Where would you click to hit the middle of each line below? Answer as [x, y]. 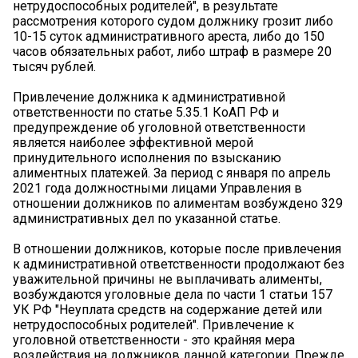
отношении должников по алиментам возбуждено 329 [178, 203]
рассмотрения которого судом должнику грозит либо [173, 21]
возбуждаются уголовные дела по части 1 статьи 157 [173, 294]
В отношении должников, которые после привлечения [177, 249]
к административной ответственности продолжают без [179, 264]
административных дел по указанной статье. [147, 218]
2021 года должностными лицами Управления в [157, 188]
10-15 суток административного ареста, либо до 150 [169, 36]
